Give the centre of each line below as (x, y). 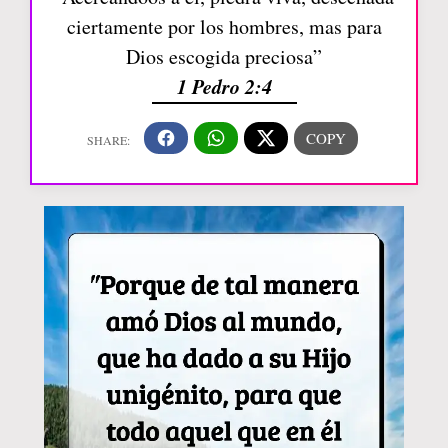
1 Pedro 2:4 (224, 85)
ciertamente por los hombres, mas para (224, 26)
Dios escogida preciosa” (224, 56)
